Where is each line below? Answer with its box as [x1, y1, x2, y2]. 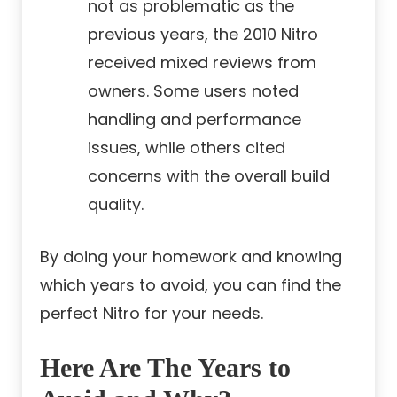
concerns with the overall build [88, 165, 330, 188]
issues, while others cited [88, 136, 285, 160]
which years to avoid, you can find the [40, 274, 341, 297]
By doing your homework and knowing [40, 245, 342, 269]
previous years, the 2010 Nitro [88, 23, 318, 46]
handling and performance [88, 108, 301, 131]
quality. [88, 193, 144, 216]
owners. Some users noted [88, 80, 299, 103]
